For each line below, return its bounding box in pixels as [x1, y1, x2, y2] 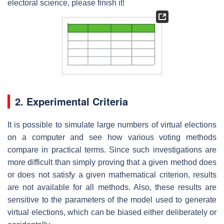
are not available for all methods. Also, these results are [7, 182, 216, 191]
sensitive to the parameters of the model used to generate [7, 195, 216, 204]
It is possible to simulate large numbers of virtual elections [7, 120, 216, 129]
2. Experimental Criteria [15, 93, 128, 108]
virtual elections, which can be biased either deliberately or [7, 207, 216, 216]
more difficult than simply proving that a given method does [7, 157, 216, 166]
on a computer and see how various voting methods [7, 132, 216, 141]
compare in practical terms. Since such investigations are [7, 145, 216, 154]
